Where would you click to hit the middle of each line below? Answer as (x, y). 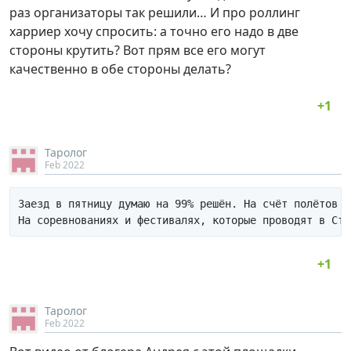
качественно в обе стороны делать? (120, 69)
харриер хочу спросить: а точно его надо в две (154, 32)
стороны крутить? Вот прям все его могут (138, 51)
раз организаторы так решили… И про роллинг (155, 13)
